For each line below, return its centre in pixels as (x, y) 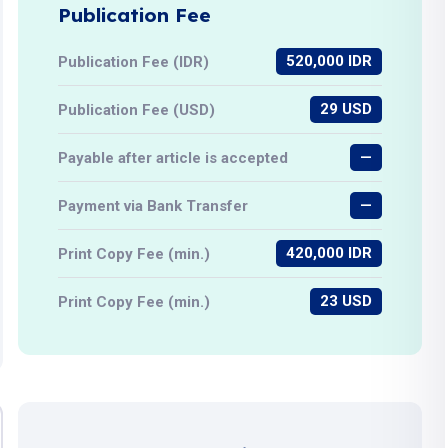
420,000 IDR (329, 253)
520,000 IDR (329, 61)
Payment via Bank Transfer (153, 205)
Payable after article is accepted (173, 157)
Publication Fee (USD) (137, 109)
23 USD (346, 301)
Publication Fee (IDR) (134, 61)
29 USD (346, 109)
